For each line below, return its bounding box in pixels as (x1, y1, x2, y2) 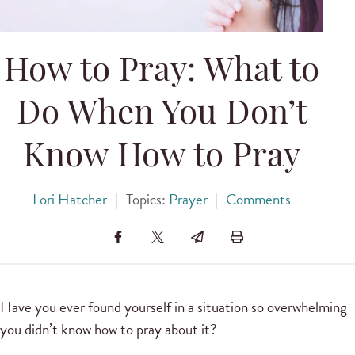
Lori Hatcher (32, 188, 107, 212)
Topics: (125, 188, 169, 212)
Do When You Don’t (16, 98, 307, 133)
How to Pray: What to (4, 55, 319, 90)
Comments (226, 188, 291, 212)
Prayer (168, 188, 208, 212)
